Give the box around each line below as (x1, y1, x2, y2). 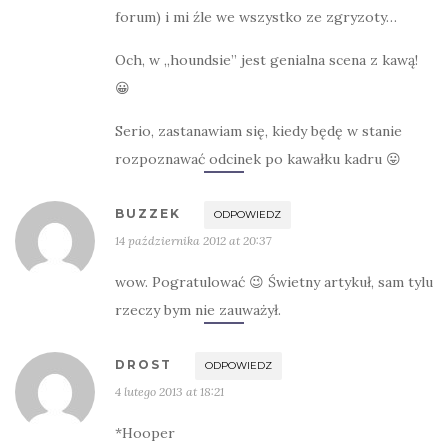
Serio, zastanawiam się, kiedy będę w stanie (115, 122, 402, 140)
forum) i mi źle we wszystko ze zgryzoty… (115, 8, 397, 26)
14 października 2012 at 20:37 (115, 233, 271, 248)
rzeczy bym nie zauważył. (115, 301, 281, 319)
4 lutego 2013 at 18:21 (115, 384, 224, 399)
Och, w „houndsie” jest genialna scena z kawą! (115, 51, 418, 69)
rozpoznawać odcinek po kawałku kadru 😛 (115, 150, 401, 168)
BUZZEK (115, 206, 181, 221)
